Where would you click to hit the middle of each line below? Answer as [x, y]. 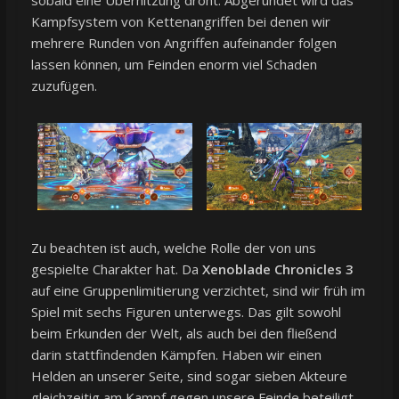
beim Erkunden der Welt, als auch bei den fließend [183, 333]
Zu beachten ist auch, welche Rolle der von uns [173, 247]
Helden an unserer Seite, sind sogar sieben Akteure [189, 375]
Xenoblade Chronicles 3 [277, 269]
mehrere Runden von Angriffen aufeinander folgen [183, 42]
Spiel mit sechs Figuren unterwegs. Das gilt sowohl [186, 311]
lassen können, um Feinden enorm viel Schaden [174, 64]
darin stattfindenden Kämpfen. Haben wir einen [176, 354]
